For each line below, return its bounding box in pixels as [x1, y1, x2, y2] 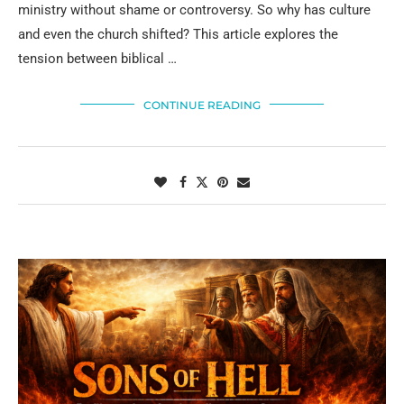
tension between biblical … [18, 50, 177, 67]
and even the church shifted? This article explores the [18, 25, 338, 42]
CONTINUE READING [143, 97, 261, 112]
